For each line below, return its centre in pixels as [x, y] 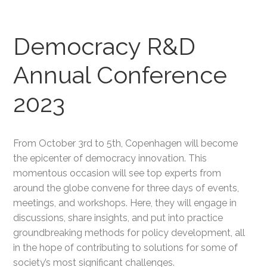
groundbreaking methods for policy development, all [129, 233]
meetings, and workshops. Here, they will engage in [125, 203]
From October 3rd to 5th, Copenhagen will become [126, 143]
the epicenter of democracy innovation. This [110, 158]
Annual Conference [120, 75]
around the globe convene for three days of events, [126, 188]
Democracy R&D [105, 46]
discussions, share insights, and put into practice [118, 218]
